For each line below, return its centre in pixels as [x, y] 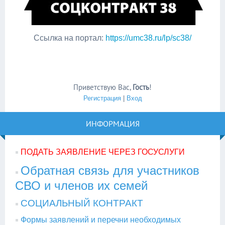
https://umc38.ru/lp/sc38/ [148, 38]
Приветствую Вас [101, 87]
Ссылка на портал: [70, 38]
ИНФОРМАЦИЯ [113, 124]
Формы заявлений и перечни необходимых [101, 220]
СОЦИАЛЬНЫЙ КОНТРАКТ [82, 203]
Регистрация [102, 98]
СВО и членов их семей [81, 186]
